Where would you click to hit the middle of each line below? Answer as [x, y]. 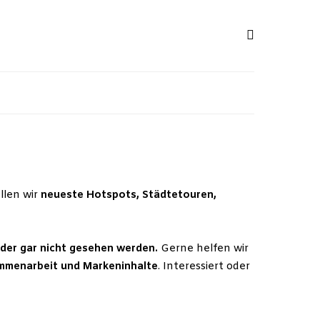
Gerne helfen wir [203, 249]
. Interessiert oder [204, 267]
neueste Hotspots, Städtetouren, [129, 195]
